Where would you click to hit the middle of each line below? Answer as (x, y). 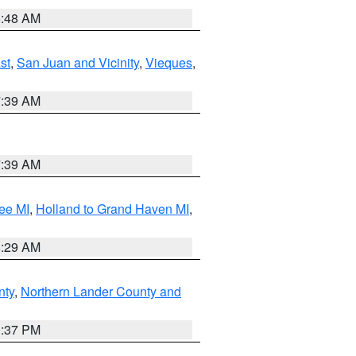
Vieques (169, 62)
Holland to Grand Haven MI (112, 209)
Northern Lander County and (101, 291)
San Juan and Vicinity (78, 62)
